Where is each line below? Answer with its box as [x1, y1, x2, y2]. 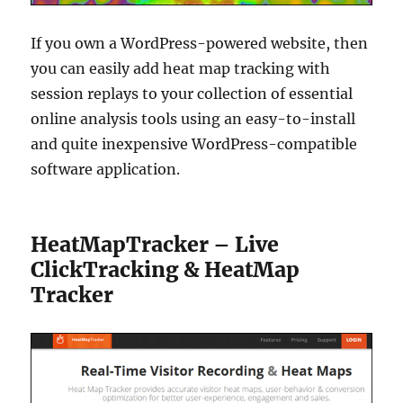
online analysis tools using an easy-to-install [31, 109, 356, 128]
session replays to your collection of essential [31, 84, 354, 103]
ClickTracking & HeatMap [31, 255, 300, 282]
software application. [31, 159, 181, 178]
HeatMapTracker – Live [31, 230, 280, 257]
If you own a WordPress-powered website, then [31, 33, 369, 52]
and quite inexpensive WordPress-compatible [31, 134, 358, 153]
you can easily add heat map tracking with [31, 58, 331, 77]
